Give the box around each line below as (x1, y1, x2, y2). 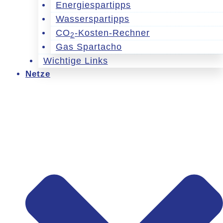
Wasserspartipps (56, 13, 129, 24)
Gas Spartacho (56, 41, 122, 52)
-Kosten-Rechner (75, 27, 150, 38)
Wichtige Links (43, 55, 108, 66)
